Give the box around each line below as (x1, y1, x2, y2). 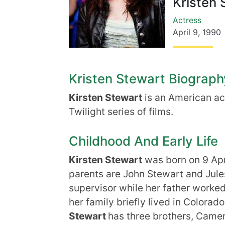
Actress (172, 15, 201, 25)
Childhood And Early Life (69, 133, 218, 149)
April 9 (172, 27, 198, 37)
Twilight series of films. (69, 105, 173, 118)
